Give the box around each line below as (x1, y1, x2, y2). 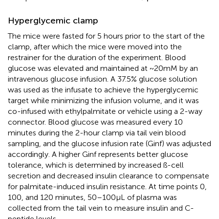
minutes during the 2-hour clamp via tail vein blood (8, 128, 186, 137)
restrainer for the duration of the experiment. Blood (8, 52, 186, 62)
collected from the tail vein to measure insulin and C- (8, 203, 194, 213)
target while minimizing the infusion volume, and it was (8, 95, 199, 105)
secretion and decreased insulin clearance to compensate (8, 171, 209, 180)
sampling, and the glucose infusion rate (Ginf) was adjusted (8, 138, 211, 148)
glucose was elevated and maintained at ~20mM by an (8, 63, 198, 73)
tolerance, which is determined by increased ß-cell (8, 160, 184, 170)
